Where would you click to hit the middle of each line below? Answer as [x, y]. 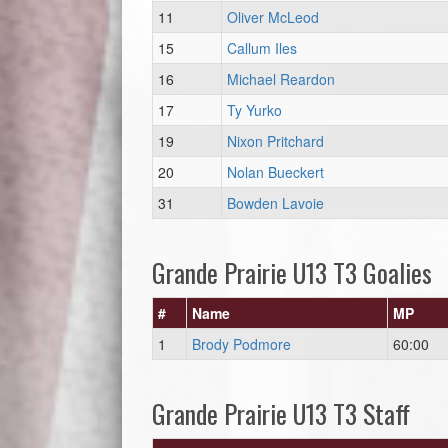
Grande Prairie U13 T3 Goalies [292, 272]
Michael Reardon [281, 79]
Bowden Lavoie [275, 203]
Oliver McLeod [273, 17]
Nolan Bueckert [275, 172]
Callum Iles [262, 48]
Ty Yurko [254, 110]
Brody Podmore [241, 344]
